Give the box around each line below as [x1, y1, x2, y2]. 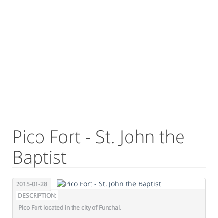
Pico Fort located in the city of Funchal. [18, 203, 121, 212]
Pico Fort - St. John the [12, 125, 185, 149]
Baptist [12, 145, 67, 169]
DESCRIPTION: [18, 191, 56, 200]
